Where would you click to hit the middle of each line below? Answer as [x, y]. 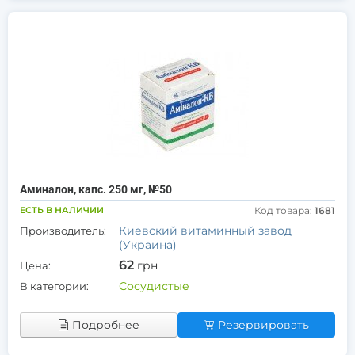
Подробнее [106, 325]
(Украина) [148, 245]
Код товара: [284, 210]
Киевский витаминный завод [205, 231]
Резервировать [263, 325]
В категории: [54, 286]
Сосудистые [154, 286]
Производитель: [63, 231]
